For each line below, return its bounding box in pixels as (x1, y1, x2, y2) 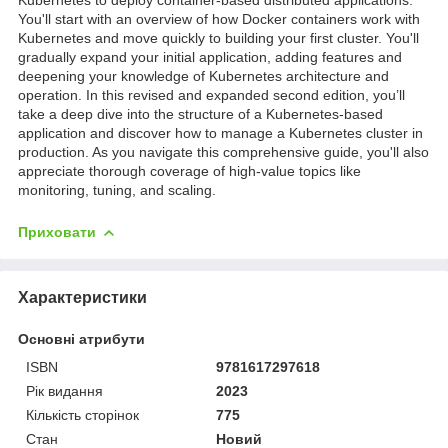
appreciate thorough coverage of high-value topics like (18, 163, 361, 180)
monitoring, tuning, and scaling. (18, 182, 216, 199)
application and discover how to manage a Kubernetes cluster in (18, 125, 423, 142)
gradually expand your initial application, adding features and (18, 49, 402, 66)
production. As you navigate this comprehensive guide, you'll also (18, 144, 429, 161)
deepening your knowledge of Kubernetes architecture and (18, 68, 389, 85)
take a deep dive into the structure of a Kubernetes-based (18, 106, 383, 123)
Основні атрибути (18, 330, 145, 347)
